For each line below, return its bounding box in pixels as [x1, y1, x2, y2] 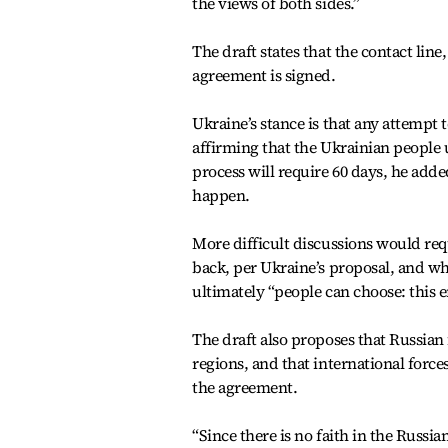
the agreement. [192, 376, 298, 398]
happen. [192, 184, 250, 206]
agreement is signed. [192, 64, 336, 86]
